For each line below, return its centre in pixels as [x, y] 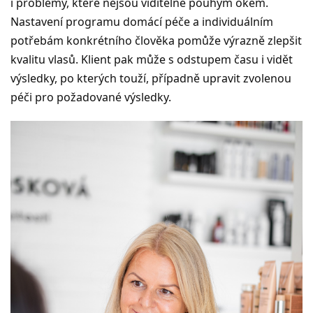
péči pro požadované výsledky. [91, 97]
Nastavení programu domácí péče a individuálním [142, 21]
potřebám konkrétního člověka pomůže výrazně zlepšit [156, 40]
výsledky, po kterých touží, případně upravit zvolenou [151, 78]
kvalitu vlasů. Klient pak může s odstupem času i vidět [152, 59]
